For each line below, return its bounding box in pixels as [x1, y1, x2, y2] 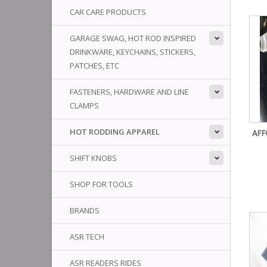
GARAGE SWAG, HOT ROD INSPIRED [70, 33, 196, 44]
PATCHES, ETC [70, 60, 119, 71]
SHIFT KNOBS [70, 153, 117, 163]
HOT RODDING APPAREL [70, 126, 160, 137]
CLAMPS [70, 100, 99, 111]
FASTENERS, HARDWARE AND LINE [70, 86, 189, 97]
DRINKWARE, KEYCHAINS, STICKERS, [70, 46, 195, 57]
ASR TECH [70, 231, 104, 242]
